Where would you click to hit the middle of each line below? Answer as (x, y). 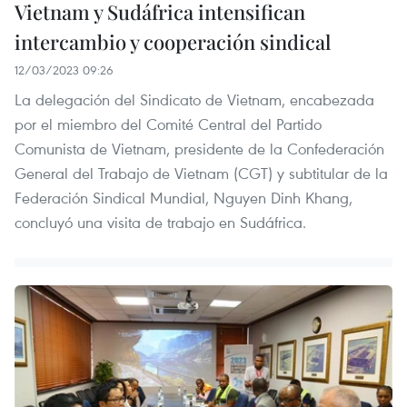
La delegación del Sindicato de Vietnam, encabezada (194, 99)
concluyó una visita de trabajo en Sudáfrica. (160, 222)
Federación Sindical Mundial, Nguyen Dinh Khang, (184, 197)
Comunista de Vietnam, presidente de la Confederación (199, 148)
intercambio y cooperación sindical (173, 41)
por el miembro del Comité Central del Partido (168, 124)
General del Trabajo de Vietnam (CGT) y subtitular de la (201, 173)
